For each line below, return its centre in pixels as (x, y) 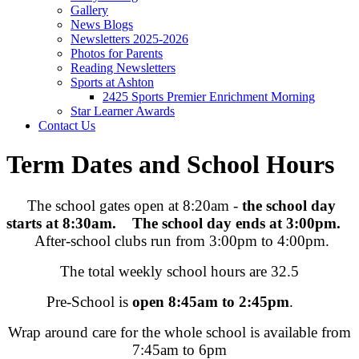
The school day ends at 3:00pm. (242, 223)
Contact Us (67, 125)
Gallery (89, 10)
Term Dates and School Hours (170, 165)
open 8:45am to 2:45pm (210, 301)
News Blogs (102, 24)
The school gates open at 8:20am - (133, 205)
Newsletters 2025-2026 (129, 38)
